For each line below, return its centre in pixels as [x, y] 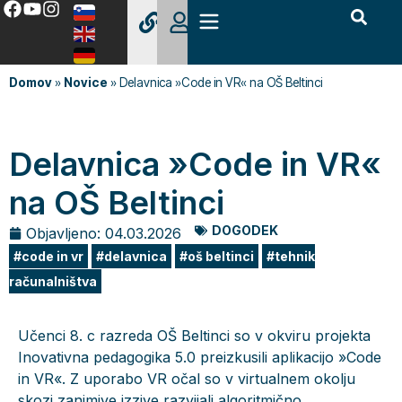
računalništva [53, 281]
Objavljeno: [63, 233]
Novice [86, 83]
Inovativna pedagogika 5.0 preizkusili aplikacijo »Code [200, 357]
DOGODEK [245, 230]
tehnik [295, 256]
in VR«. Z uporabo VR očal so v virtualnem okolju [187, 379]
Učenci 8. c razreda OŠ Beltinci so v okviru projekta [194, 336]
